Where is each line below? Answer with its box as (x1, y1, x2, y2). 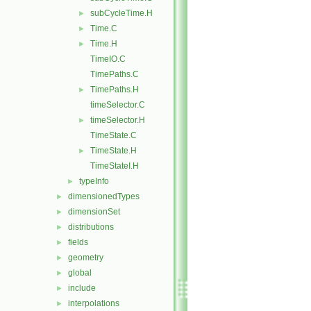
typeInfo (79, 176, 109, 186)
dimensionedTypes (68, 192, 140, 201)
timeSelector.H (90, 115, 145, 125)
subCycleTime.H (90, 8, 153, 18)
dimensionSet (68, 207, 120, 217)
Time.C (90, 24, 117, 33)
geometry (68, 253, 103, 262)
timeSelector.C (90, 100, 145, 110)
